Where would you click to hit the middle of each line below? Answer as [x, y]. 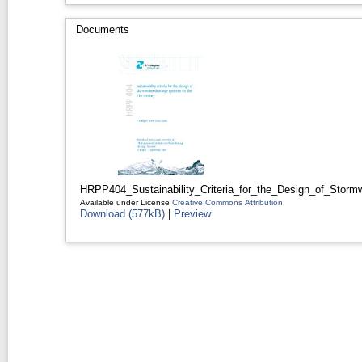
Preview [192, 213]
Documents [102, 29]
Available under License [126, 202]
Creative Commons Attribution [227, 202]
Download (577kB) [122, 213]
